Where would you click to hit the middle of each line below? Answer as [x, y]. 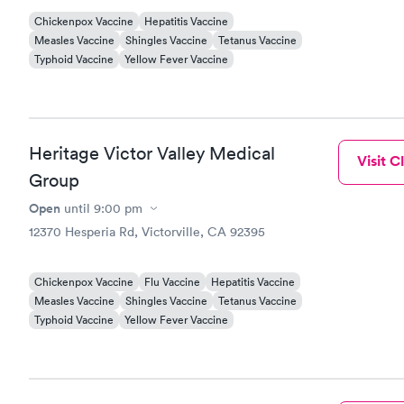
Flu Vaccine [172, 282]
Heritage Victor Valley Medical [152, 153]
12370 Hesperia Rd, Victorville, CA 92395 [147, 232]
